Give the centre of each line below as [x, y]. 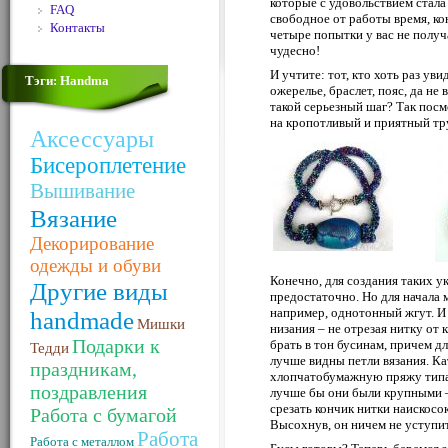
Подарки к [116, 346]
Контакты [77, 28]
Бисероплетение [108, 165]
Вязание [73, 218]
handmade [82, 320]
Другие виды [99, 291]
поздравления [88, 392]
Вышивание [82, 191]
